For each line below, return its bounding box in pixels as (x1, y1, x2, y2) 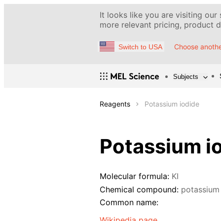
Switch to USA (118, 42, 162, 51)
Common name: (100, 197, 158, 207)
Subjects (173, 73, 198, 80)
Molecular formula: (100, 171, 169, 182)
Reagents (100, 100, 130, 109)
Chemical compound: (100, 184, 179, 194)
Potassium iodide (145, 100, 199, 109)
